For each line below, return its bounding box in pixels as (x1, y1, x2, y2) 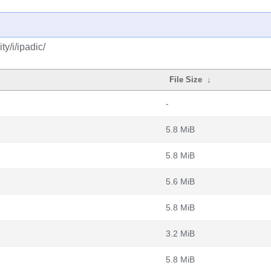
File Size (169, 75, 203, 84)
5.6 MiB (166, 177, 195, 186)
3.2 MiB (166, 229, 195, 238)
